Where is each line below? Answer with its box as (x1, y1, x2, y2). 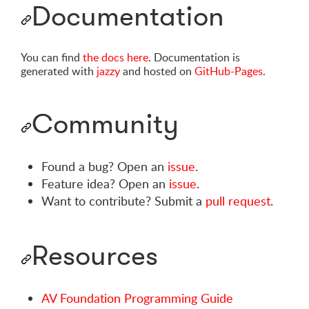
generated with (21, 63, 97, 79)
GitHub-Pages (195, 63, 263, 79)
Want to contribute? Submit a (41, 192, 206, 210)
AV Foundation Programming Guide (41, 290, 233, 307)
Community (32, 106, 179, 141)
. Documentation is (148, 50, 240, 66)
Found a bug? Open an (41, 158, 168, 175)
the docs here (83, 50, 148, 66)
